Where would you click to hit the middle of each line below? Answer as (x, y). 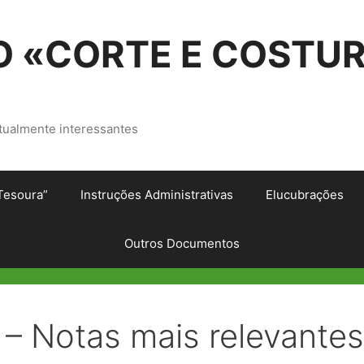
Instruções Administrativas (157, 195)
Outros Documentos (182, 243)
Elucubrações (305, 195)
